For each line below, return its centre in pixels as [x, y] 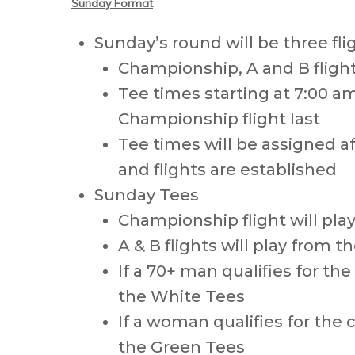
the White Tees [181, 296]
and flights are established [227, 170]
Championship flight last [219, 119]
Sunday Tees [147, 195]
